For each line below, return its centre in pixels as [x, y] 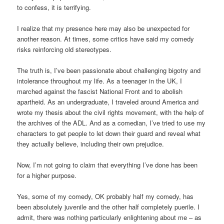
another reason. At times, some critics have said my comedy [106, 38]
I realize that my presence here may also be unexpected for [103, 28]
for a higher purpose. [48, 175]
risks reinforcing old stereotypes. [64, 49]
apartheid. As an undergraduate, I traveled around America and [108, 102]
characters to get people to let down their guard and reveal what [109, 133]
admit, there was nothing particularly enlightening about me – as [109, 217]
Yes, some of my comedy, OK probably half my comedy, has [105, 196]
